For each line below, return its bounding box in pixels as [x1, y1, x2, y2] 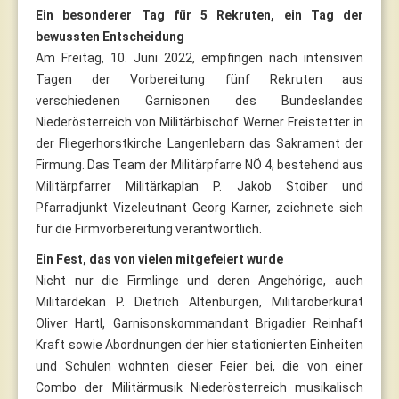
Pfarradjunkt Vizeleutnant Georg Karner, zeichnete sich [36, 199, 363, 215]
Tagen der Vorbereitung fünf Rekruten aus [36, 71, 363, 86]
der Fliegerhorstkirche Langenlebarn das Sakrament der [36, 135, 363, 151]
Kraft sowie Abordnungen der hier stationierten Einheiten [36, 337, 363, 352]
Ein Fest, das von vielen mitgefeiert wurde [36, 251, 283, 266]
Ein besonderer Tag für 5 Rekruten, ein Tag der [36, 7, 363, 22]
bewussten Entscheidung [36, 28, 184, 44]
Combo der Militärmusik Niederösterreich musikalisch [36, 379, 363, 395]
